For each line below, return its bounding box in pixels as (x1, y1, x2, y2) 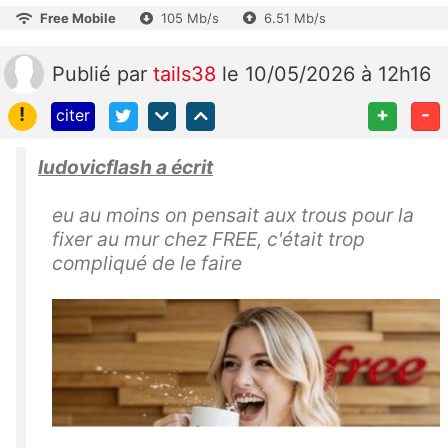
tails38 (153, 62, 222, 87)
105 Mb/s (161, 10, 219, 27)
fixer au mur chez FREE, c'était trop (52, 227, 365, 251)
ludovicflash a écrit (38, 155, 213, 179)
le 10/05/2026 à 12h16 (222, 62, 431, 87)
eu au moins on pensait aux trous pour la (52, 203, 414, 227)
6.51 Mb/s (264, 10, 326, 27)
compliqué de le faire (52, 251, 242, 275)
